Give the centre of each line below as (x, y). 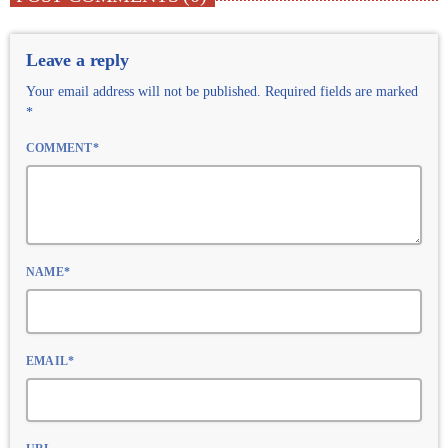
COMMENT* (62, 147)
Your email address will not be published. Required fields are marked (222, 91)
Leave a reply (77, 59)
